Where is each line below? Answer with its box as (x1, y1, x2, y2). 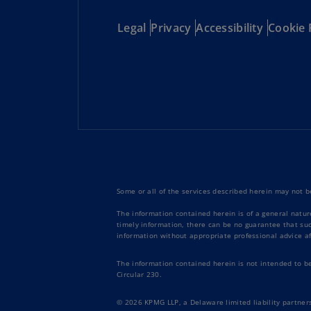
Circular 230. (117, 269, 162, 279)
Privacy (151, 20, 192, 35)
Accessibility (196, 20, 264, 35)
